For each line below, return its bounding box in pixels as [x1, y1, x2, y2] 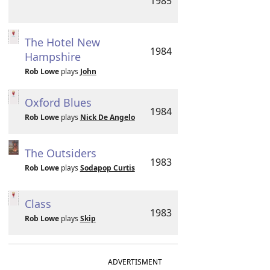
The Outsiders [24, 146, 96, 160]
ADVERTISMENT [108, 257, 162, 267]
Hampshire [24, 49, 81, 64]
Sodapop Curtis [80, 163, 135, 173]
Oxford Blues [24, 95, 92, 110]
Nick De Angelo [80, 112, 135, 122]
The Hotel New [24, 35, 100, 49]
